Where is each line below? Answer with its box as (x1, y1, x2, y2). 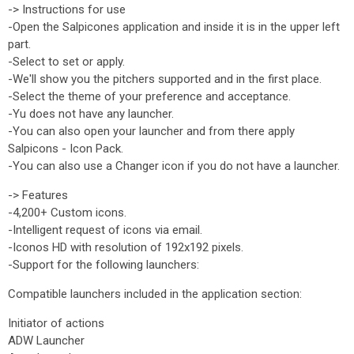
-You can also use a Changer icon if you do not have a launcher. (8, 159, 340, 173)
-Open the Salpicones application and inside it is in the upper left (8, 20, 340, 34)
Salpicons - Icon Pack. (8, 141, 123, 156)
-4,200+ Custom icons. (8, 205, 126, 220)
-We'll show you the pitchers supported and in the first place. (8, 72, 322, 86)
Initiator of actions (8, 316, 104, 330)
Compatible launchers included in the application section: (8, 287, 302, 301)
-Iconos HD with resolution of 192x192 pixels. (8, 240, 243, 254)
